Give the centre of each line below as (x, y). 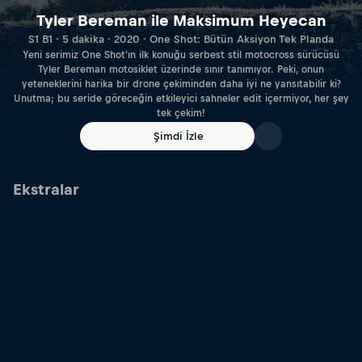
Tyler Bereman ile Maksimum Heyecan (181, 21)
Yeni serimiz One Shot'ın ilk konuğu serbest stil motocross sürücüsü (181, 55)
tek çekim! (181, 114)
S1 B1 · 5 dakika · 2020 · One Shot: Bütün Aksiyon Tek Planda (181, 40)
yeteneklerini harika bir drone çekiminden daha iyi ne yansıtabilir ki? (181, 84)
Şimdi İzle (179, 136)
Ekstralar (46, 189)
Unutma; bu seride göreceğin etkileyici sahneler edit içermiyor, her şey (181, 99)
